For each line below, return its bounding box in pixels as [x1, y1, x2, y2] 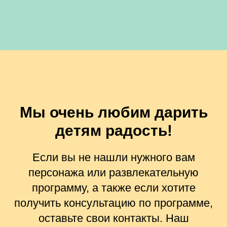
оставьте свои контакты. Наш [38, 211, 189, 224]
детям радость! [55, 122, 172, 139]
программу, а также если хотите [31, 181, 196, 194]
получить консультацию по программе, [14, 196, 213, 209]
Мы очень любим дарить [19, 103, 208, 121]
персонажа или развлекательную [28, 166, 199, 179]
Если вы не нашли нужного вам [32, 150, 195, 164]
